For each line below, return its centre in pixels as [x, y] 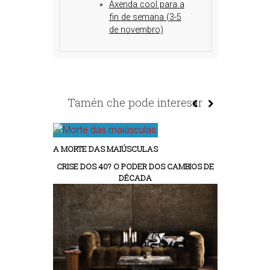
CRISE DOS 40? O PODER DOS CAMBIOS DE [135, 166]
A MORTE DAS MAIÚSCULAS [105, 149]
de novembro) [136, 30]
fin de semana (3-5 [145, 17]
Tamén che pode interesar [135, 102]
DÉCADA [135, 178]
